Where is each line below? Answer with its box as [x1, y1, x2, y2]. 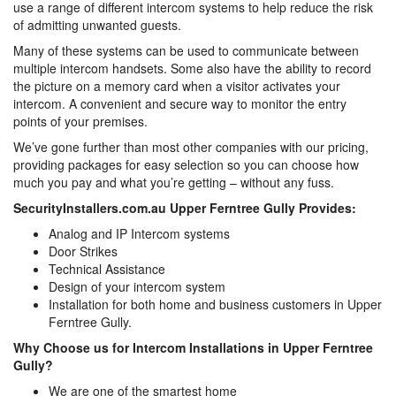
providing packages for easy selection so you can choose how [13, 156, 359, 173]
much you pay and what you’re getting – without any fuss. [13, 173, 334, 191]
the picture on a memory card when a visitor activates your [13, 77, 340, 95]
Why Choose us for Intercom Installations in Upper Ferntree [13, 339, 373, 356]
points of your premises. [13, 112, 148, 130]
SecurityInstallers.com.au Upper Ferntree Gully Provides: [13, 199, 356, 217]
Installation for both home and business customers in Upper [49, 295, 382, 313]
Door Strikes [49, 242, 118, 260]
